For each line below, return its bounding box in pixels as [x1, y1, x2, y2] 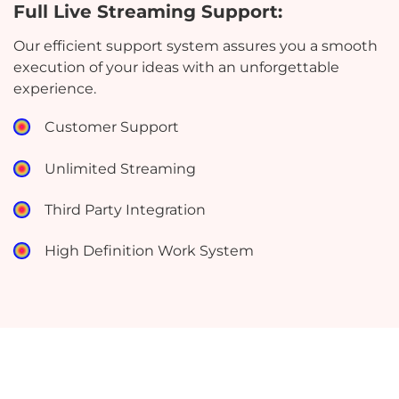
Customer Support [45, 118, 180, 136]
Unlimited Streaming [45, 159, 197, 177]
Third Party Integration [45, 200, 207, 218]
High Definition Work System [45, 242, 255, 260]
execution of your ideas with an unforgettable [13, 59, 339, 77]
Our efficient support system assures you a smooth [13, 37, 378, 55]
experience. [13, 80, 96, 98]
